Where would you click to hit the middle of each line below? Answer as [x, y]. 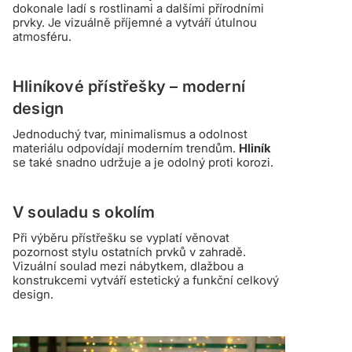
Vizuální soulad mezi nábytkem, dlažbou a [128, 266]
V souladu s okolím [84, 212]
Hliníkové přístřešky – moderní [129, 86]
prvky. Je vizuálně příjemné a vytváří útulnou [135, 22]
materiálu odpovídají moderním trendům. [126, 148]
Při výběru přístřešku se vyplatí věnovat [121, 237]
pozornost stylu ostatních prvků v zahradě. [129, 251]
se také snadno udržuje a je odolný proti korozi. [143, 162]
